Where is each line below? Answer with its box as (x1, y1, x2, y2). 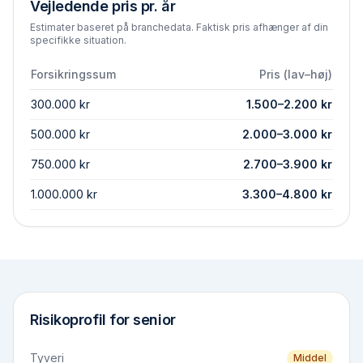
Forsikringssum (31, 67, 116, 81)
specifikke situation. (30, 34, 126, 46)
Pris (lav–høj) (259, 67, 332, 81)
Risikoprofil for (30, 311, 134, 328)
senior (133, 311, 176, 328)
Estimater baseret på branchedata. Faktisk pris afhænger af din (30, 21, 328, 33)
